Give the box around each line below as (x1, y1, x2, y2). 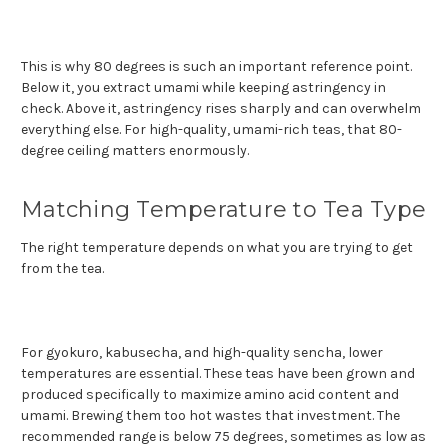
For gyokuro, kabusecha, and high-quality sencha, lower (21, 343, 383, 361)
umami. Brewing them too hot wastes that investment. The (21, 406, 400, 424)
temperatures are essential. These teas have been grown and (21, 364, 415, 382)
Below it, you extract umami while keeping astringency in (21, 78, 386, 96)
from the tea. (21, 259, 104, 277)
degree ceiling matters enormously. (21, 141, 249, 159)
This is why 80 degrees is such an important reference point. (21, 57, 412, 75)
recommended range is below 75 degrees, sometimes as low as (21, 427, 426, 445)
